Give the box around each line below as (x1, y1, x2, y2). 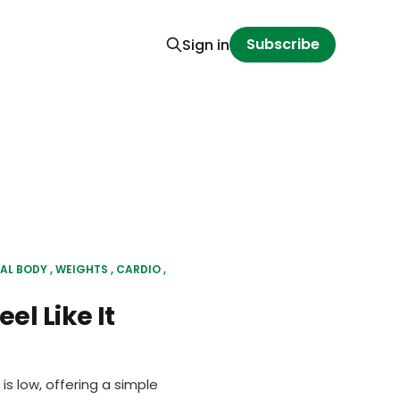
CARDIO (116, 262, 161, 277)
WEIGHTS (55, 262, 108, 277)
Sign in (182, 34, 230, 55)
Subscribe (246, 34, 320, 54)
